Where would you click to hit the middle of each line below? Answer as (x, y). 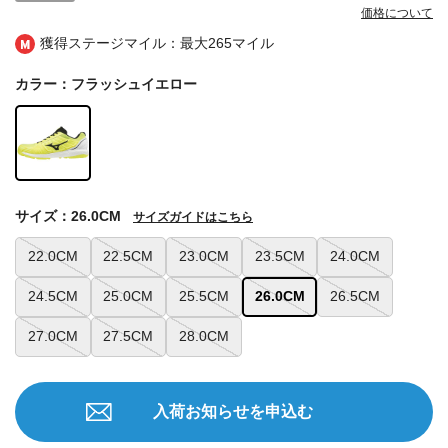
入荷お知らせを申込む (233, 411)
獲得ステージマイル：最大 (124, 43)
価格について (397, 13)
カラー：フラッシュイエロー (106, 84)
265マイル (241, 43)
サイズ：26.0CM (68, 215)
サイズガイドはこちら (193, 216)
